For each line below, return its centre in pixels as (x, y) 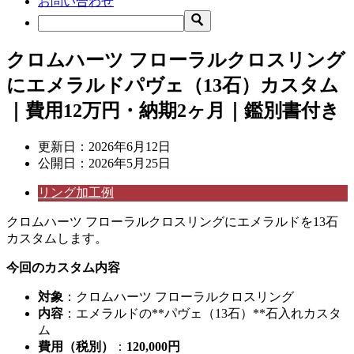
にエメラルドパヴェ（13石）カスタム (173, 85)
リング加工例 (76, 192)
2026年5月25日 (130, 163)
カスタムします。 (57, 238)
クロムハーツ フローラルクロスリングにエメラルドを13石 (172, 221)
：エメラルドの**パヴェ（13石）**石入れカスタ (202, 313)
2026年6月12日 (130, 146)
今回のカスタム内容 (63, 267)
